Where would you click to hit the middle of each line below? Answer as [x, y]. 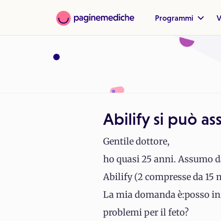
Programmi [175, 18]
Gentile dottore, [136, 141]
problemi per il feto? [146, 212]
